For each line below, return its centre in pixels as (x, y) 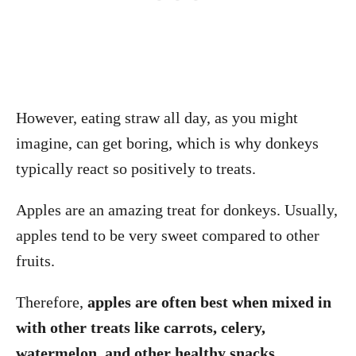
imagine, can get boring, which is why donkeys (167, 143)
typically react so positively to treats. (136, 168)
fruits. (35, 261)
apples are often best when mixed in (209, 302)
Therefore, (52, 302)
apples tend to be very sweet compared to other (168, 235)
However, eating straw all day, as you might (157, 118)
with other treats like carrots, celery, (141, 327)
